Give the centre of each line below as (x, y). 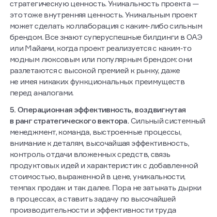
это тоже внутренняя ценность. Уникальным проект (103, 15)
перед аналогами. (42, 93)
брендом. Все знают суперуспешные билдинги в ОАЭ (106, 37)
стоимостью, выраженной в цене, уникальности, (98, 177)
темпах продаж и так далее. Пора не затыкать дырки (106, 188)
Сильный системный (167, 121)
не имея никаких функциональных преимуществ (97, 82)
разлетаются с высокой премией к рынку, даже (95, 70)
